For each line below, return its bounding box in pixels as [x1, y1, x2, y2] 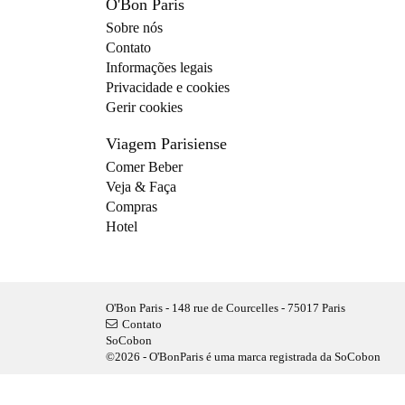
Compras [106, 198, 157, 214]
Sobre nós [106, 19, 163, 35]
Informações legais [106, 59, 212, 75]
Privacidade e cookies [106, 79, 230, 95]
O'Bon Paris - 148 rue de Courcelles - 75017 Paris [106, 300, 345, 315]
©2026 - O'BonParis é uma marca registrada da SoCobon [115, 349, 381, 363]
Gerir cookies [106, 99, 183, 115]
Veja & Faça [106, 178, 176, 194]
